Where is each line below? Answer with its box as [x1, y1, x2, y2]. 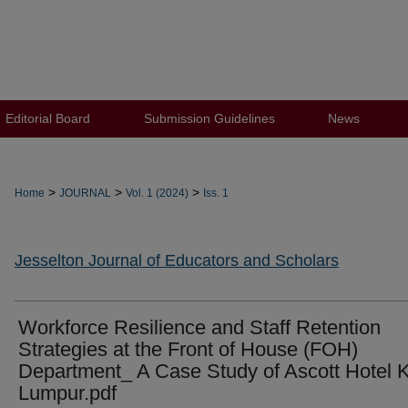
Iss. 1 [203, 187, 229, 199]
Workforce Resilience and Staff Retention [18, 316, 381, 340]
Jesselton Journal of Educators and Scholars [15, 251, 339, 270]
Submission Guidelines [143, 111, 275, 126]
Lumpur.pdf [18, 382, 117, 405]
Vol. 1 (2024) [126, 187, 189, 199]
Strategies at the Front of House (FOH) [18, 338, 358, 362]
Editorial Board [5, 111, 90, 126]
